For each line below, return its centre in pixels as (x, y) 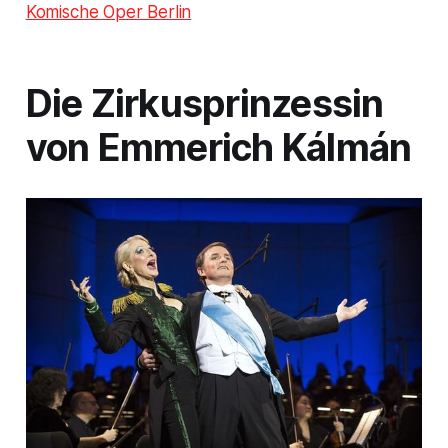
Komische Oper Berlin (108, 12)
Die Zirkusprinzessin (204, 104)
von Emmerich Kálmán (218, 148)
